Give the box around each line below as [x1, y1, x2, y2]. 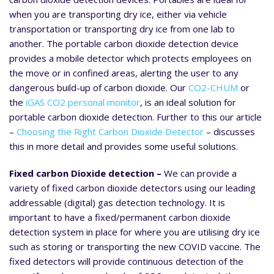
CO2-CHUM [188, 81, 238, 94]
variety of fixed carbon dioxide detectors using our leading [9, 182, 256, 194]
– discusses [206, 125, 255, 138]
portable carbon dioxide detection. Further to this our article [9, 111, 262, 124]
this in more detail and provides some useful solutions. [9, 140, 238, 153]
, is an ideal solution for [140, 96, 236, 109]
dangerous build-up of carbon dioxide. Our [9, 81, 188, 94]
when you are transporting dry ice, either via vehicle [9, 8, 227, 21]
